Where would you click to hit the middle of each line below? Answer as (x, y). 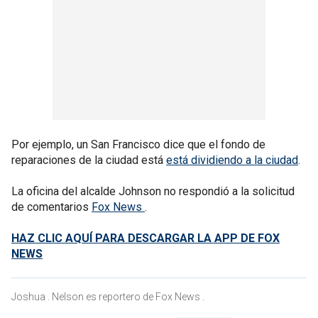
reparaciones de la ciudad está (89, 160)
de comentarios (51, 207)
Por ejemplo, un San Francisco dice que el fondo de (138, 144)
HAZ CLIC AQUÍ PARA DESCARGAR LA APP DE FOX (146, 238)
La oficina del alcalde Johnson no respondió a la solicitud (153, 191)
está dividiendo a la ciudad (232, 160)
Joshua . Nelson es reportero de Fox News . (108, 296)
